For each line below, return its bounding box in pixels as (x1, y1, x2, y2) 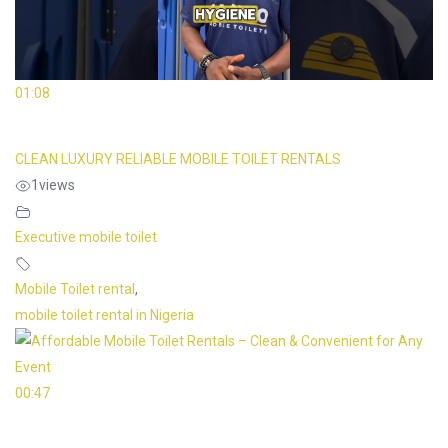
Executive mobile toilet (15, 229, 157, 245)
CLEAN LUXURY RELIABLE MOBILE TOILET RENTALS (15, 151, 341, 167)
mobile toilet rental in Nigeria (15, 307, 194, 323)
